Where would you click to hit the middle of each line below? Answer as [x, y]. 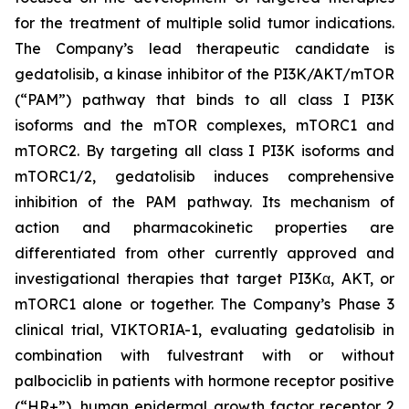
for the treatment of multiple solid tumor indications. [204, 23]
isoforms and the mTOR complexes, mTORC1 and [204, 125]
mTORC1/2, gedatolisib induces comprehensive [204, 176]
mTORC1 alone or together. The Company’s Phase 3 [204, 304]
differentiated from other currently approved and [204, 253]
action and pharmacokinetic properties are [204, 227]
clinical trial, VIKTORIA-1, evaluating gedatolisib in [204, 330]
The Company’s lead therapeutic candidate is [204, 48]
